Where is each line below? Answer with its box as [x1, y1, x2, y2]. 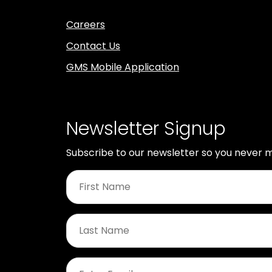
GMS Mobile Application [66, 59, 179, 74]
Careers [66, 17, 105, 32]
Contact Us [66, 38, 120, 53]
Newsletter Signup [66, 115, 226, 141]
